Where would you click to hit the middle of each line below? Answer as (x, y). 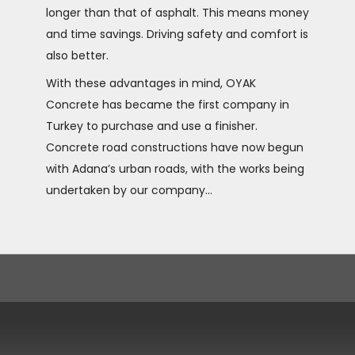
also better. (77, 55)
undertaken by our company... (129, 190)
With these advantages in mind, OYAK (151, 83)
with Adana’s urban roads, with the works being (175, 169)
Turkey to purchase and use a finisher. (152, 126)
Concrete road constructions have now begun (175, 147)
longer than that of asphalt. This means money (177, 13)
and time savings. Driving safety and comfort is (177, 34)
